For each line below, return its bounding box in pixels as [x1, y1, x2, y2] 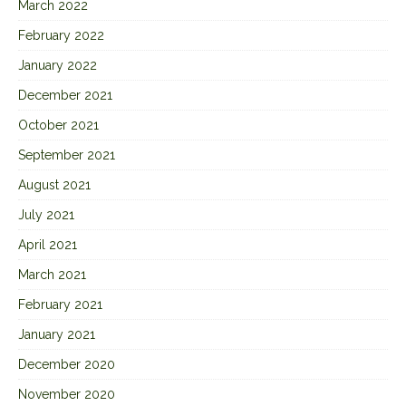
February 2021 [18, 296, 102, 312]
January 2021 [18, 326, 95, 342]
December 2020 [18, 356, 115, 372]
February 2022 [18, 27, 104, 43]
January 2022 [18, 57, 97, 72]
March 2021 [18, 266, 86, 282]
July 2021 [18, 207, 74, 222]
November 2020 [18, 386, 115, 401]
